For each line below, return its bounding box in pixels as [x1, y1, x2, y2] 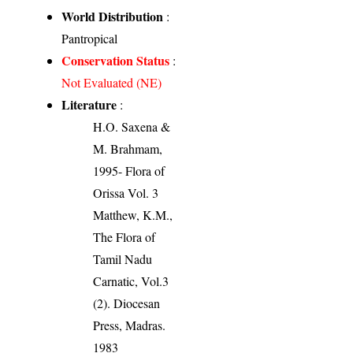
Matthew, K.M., [93, 206, 173, 223]
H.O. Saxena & [93, 117, 171, 135]
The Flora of [93, 228, 156, 245]
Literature [61, 95, 117, 113]
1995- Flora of [93, 162, 165, 179]
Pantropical [61, 29, 118, 46]
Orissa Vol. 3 [93, 184, 159, 201]
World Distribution [61, 6, 164, 25]
